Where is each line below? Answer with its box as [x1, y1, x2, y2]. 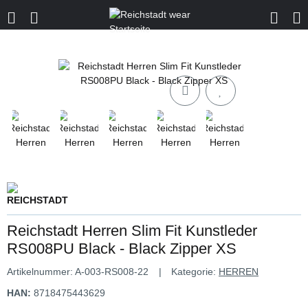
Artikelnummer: [7, 266, 75, 278]
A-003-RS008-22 [75, 266, 148, 278]
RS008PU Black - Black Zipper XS [7, 240, 236, 258]
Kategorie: [171, 266, 219, 278]
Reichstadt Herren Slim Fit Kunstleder [7, 222, 257, 240]
